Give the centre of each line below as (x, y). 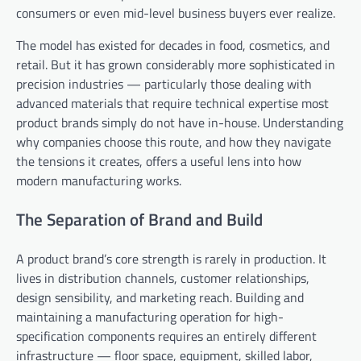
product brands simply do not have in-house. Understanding (180, 122)
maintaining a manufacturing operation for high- (150, 316)
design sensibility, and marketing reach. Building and (160, 297)
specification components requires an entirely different (166, 336)
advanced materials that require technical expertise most (172, 103)
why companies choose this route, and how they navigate (174, 141)
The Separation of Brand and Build (139, 219)
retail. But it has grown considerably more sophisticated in (176, 64)
